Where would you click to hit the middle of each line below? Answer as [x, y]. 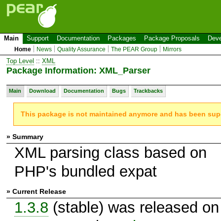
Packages [122, 38]
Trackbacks [148, 91]
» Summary [25, 136]
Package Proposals [172, 38]
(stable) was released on [133, 207]
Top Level [20, 61]
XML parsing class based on [110, 152]
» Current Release [36, 191]
